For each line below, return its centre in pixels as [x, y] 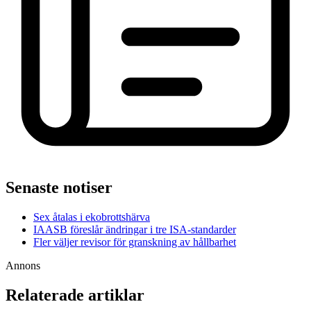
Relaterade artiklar [75, 295]
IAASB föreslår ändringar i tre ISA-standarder [135, 230]
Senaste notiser [59, 188]
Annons [23, 266]
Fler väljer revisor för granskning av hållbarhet [135, 242]
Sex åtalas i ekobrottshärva [92, 217]
